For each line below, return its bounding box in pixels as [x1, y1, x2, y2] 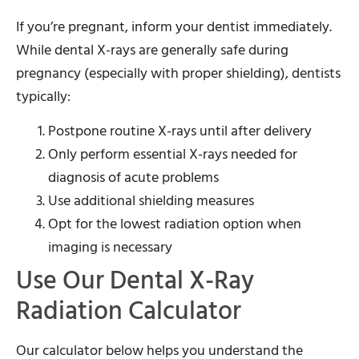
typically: [16, 84, 71, 108]
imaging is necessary [48, 236, 172, 260]
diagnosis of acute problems [48, 166, 219, 190]
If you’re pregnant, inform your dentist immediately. [16, 14, 332, 38]
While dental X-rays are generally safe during [16, 38, 288, 62]
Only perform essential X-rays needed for [48, 143, 297, 167]
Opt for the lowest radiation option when [48, 212, 301, 236]
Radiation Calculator [16, 290, 241, 333]
